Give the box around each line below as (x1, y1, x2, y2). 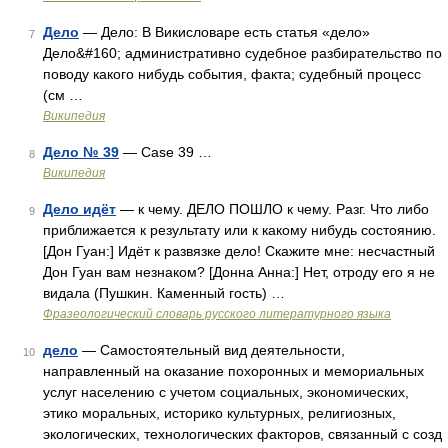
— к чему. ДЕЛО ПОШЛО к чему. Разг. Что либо (116, 201, 429, 217)
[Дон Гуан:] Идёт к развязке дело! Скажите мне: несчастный (43, 243, 435, 259)
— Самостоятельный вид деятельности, (78, 342, 345, 358)
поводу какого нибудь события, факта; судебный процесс (43, 66, 421, 82)
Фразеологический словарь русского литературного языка (43, 307, 391, 321)
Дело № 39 (43, 144, 119, 160)
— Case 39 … (119, 144, 212, 160)
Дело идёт (43, 201, 116, 217)
